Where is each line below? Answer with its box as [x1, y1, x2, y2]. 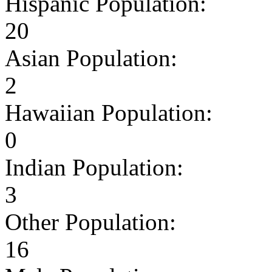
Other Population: [5, 208, 176, 235]
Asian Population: [5, 44, 177, 71]
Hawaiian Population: [5, 99, 212, 126]
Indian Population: [5, 154, 183, 180]
